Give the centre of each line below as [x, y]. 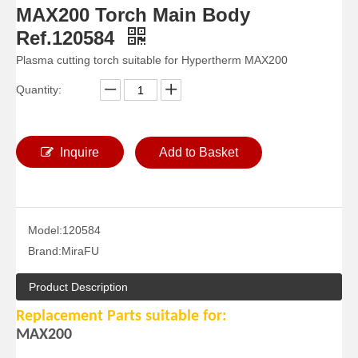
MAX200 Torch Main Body [133, 15]
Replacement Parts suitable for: [121, 316]
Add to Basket [199, 152]
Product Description [78, 287]
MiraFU [80, 251]
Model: [45, 230]
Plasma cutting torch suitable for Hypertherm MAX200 [152, 60]
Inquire [80, 152]
